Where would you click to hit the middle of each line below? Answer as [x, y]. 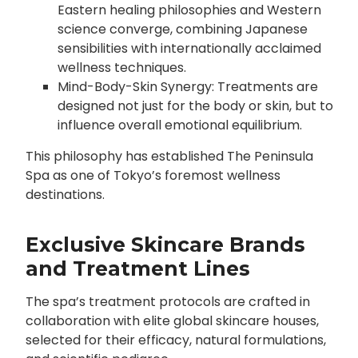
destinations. [65, 195]
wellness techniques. [121, 68]
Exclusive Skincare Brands [165, 245]
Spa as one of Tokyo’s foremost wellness [153, 176]
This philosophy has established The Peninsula [169, 157]
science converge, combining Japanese [182, 30]
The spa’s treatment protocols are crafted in [167, 302]
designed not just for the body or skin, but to [195, 106]
